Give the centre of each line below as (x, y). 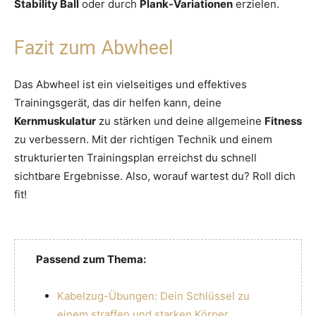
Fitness (283, 121)
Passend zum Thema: (91, 259)
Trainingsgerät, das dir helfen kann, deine (118, 102)
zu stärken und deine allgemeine (180, 121)
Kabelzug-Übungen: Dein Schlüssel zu (153, 296)
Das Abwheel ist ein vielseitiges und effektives (130, 84)
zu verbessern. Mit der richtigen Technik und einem (143, 139)
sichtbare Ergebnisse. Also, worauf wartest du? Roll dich (155, 176)
